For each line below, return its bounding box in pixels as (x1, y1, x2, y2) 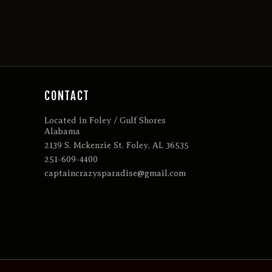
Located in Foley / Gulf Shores (44, 116, 166, 126)
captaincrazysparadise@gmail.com (44, 169, 186, 178)
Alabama (44, 127, 81, 137)
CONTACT (44, 88, 90, 103)
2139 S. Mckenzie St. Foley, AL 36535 (44, 141, 189, 151)
